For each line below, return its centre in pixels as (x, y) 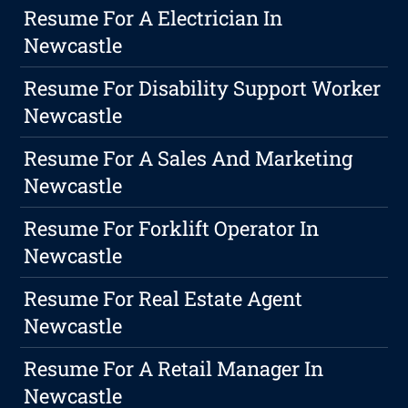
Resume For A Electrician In (153, 18)
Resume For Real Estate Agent (163, 299)
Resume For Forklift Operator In (172, 229)
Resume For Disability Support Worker (203, 88)
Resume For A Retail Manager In (174, 369)
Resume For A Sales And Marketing (189, 158)
